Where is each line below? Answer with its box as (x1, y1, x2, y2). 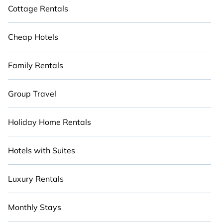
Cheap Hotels (8, 32, 58, 42)
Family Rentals (8, 60, 63, 70)
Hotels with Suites (8, 145, 75, 155)
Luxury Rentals (8, 174, 64, 184)
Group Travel (8, 89, 56, 99)
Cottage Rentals (8, 3, 68, 13)
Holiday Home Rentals (8, 117, 91, 127)
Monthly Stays (8, 202, 61, 212)
